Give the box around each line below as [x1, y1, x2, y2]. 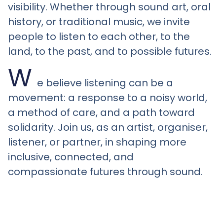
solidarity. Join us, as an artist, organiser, [8, 120, 208, 135]
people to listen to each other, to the [8, 29, 190, 43]
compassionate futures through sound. [8, 165, 203, 179]
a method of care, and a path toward [8, 106, 195, 120]
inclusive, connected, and [8, 150, 134, 164]
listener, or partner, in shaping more [8, 135, 186, 149]
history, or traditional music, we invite [8, 14, 190, 29]
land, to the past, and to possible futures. [8, 44, 212, 58]
